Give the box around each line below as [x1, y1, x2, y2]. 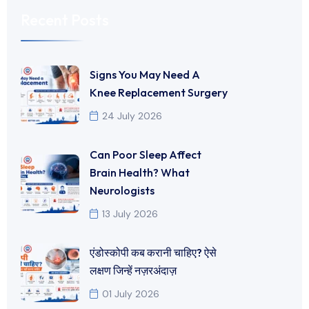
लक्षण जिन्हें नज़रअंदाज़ [90, 263, 177, 277]
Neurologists [90, 183, 154, 197]
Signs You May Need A [90, 67, 200, 81]
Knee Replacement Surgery [90, 85, 228, 99]
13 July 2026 [102, 207, 158, 220]
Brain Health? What [90, 165, 190, 179]
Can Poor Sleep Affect [90, 147, 201, 161]
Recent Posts [21, 10, 109, 30]
